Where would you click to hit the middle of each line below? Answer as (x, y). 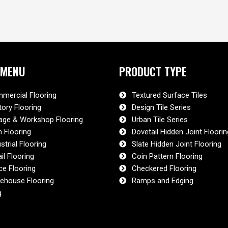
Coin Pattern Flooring (167, 156)
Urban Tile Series (160, 120)
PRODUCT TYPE (153, 71)
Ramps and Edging (162, 181)
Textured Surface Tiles (169, 95)
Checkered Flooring (164, 169)
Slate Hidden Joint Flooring (176, 144)
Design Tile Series (161, 108)
